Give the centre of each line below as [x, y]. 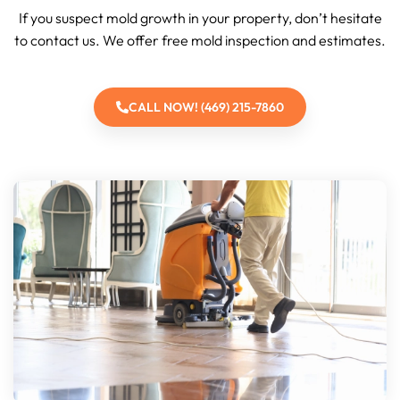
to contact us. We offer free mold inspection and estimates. [200, 40]
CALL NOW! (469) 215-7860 [206, 107]
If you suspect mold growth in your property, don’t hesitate [200, 17]
